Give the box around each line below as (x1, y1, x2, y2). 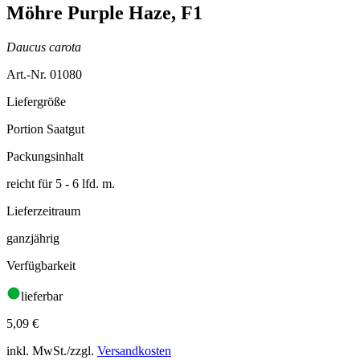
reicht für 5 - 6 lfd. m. (6, 176, 115, 190)
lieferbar (21, 288, 63, 303)
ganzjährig (6, 231, 59, 245)
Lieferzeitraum (6, 203, 80, 218)
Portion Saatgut (6, 121, 84, 136)
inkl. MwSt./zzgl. (6, 343, 97, 358)
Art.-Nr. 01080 (6, 67, 82, 81)
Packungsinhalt (6, 149, 84, 163)
